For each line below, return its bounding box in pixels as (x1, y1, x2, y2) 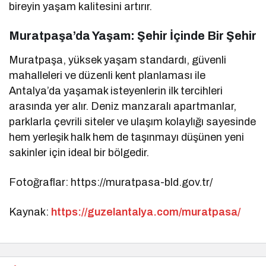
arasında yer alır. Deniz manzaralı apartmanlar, (9, 100, 237, 112)
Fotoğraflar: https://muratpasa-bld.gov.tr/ (9, 176, 213, 188)
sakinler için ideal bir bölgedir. (9, 146, 150, 159)
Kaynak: (9, 205, 52, 218)
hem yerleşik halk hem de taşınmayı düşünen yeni (9, 131, 245, 143)
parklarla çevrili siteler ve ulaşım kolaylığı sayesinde (9, 115, 256, 128)
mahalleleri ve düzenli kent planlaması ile (9, 69, 206, 81)
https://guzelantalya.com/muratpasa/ (51, 205, 241, 218)
